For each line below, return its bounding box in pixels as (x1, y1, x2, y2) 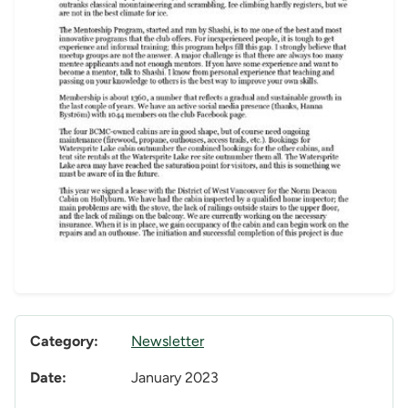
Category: (30, 332, 98, 351)
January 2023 (131, 369, 219, 387)
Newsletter (131, 332, 204, 351)
